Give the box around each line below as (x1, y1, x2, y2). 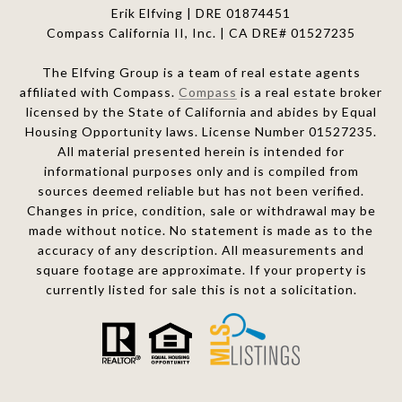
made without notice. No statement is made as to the (29, 223, 373, 239)
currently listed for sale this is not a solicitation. (45, 282, 357, 298)
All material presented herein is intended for (57, 144, 345, 160)
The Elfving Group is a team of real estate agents (41, 65, 361, 81)
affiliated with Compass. (20, 84, 179, 100)
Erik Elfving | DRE (111, 5, 226, 22)
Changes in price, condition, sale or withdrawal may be (26, 203, 376, 219)
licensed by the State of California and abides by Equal (25, 104, 377, 120)
